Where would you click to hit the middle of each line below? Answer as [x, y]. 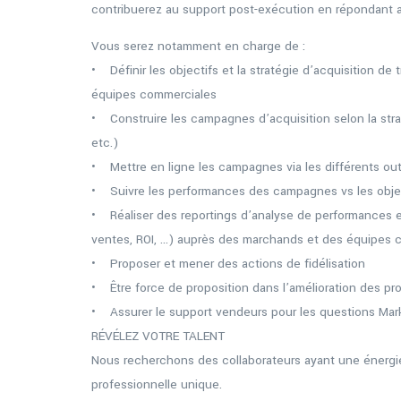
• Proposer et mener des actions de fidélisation [228, 264]
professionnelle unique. [157, 384]
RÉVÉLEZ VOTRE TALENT [158, 336]
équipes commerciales [154, 94]
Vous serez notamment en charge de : [198, 46]
